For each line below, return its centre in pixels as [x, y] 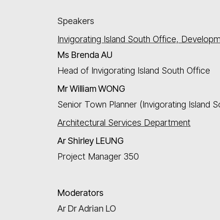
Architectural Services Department [124, 123]
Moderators [81, 193]
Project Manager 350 [98, 156]
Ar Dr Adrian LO [87, 208]
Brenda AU [91, 55]
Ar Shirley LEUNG [91, 141]
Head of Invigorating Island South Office [134, 70]
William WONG [96, 89]
